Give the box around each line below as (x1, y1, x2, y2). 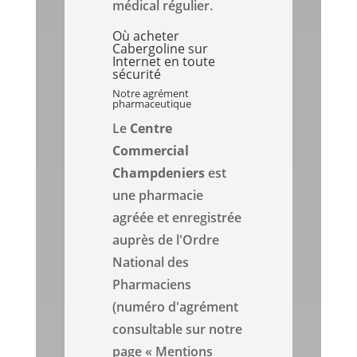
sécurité (112, 65, 162, 84)
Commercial (112, 142, 190, 160)
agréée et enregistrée (112, 209, 242, 227)
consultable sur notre (112, 320, 243, 339)
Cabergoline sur (112, 40, 209, 58)
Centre (130, 120, 173, 138)
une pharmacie (112, 186, 204, 205)
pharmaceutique (112, 96, 192, 112)
